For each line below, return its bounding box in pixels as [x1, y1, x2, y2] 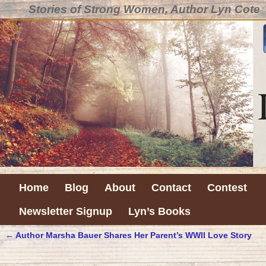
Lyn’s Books [128, 205, 191, 217]
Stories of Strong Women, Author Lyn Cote [28, 3, 260, 15]
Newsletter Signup [18, 205, 112, 217]
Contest [207, 182, 247, 194]
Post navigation [5, 239, 100, 255]
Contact [151, 182, 191, 194]
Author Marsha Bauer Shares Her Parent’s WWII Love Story [13, 230, 252, 240]
